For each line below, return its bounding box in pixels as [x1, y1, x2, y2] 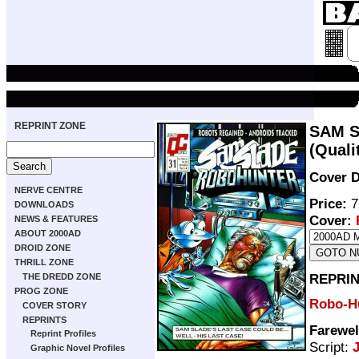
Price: [309, 196, 347, 212]
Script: [309, 338, 353, 355]
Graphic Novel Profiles [30, 343, 125, 353]
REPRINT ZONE [14, 120, 86, 131]
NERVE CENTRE [14, 185, 83, 195]
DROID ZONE [14, 243, 71, 252]
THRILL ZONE [14, 257, 74, 267]
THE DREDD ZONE [22, 272, 101, 281]
